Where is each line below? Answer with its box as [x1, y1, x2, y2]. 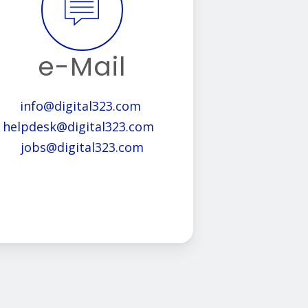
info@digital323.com [19, 98, 141, 115]
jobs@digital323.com [20, 139, 144, 156]
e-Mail [38, 48, 126, 85]
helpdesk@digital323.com [3, 118, 158, 135]
